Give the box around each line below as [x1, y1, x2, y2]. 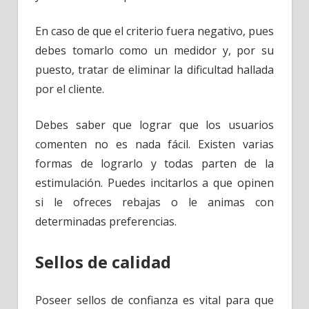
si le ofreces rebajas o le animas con [35, 195, 274, 210]
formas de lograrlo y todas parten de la [35, 156, 274, 172]
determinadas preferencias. [35, 214, 177, 230]
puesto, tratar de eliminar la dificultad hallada [35, 62, 274, 78]
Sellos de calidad [35, 250, 171, 274]
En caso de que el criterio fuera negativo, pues [35, 23, 274, 39]
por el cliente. [35, 81, 104, 97]
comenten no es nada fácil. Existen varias [35, 137, 274, 152]
